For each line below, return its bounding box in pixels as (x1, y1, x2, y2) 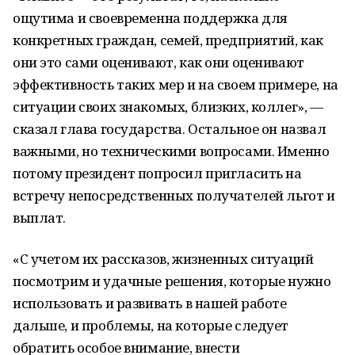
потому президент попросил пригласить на (13, 164, 302, 182)
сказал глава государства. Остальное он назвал (13, 120, 326, 138)
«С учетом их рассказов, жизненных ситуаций (13, 250, 314, 268)
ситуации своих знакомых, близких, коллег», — (13, 97, 323, 116)
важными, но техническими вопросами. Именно (13, 142, 330, 160)
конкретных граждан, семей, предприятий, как (13, 31, 323, 49)
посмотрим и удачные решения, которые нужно (13, 272, 331, 290)
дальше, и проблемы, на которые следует (13, 316, 289, 334)
